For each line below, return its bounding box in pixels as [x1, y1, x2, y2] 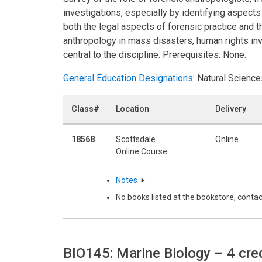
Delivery [215, 104, 246, 113]
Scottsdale [116, 134, 156, 144]
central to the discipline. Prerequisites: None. [63, 49, 246, 60]
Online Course [116, 146, 167, 156]
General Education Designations [63, 72, 193, 84]
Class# [71, 104, 99, 113]
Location [116, 104, 149, 113]
